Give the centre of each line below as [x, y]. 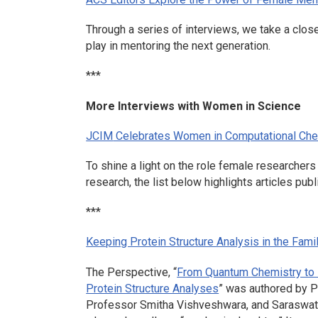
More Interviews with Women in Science [194, 106]
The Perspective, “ [132, 272]
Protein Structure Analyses [153, 288]
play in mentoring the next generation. [179, 46]
